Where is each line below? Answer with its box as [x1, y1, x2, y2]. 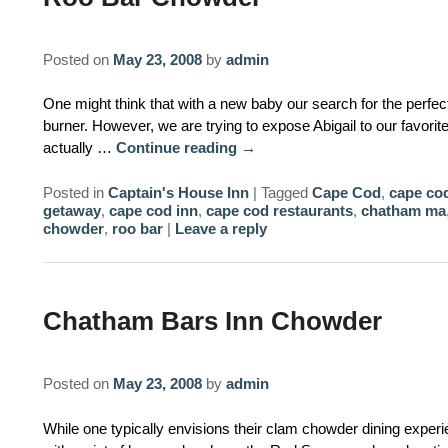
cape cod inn [108, 201, 198, 219]
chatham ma [360, 201, 446, 219]
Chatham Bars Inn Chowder [42, 306, 382, 337]
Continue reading [115, 139, 241, 157]
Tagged [260, 183, 308, 201]
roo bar [111, 219, 163, 237]
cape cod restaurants [205, 201, 353, 219]
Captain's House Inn [107, 183, 249, 201]
